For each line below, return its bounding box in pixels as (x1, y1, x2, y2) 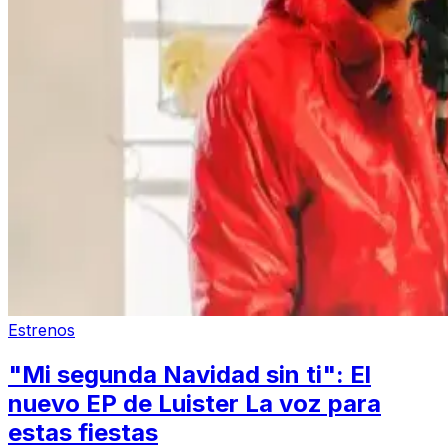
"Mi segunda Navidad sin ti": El (8, 360, 371, 390)
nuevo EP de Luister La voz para (8, 389, 381, 419)
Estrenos (8, 320, 75, 341)
